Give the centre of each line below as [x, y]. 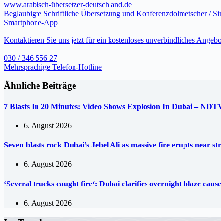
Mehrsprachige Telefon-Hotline [53, 67]
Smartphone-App [31, 22]
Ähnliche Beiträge [40, 86]
